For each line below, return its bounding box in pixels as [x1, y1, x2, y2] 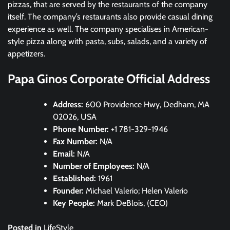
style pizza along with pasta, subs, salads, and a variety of [8, 36, 207, 46]
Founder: [53, 186, 86, 196]
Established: [53, 174, 98, 184]
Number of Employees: [53, 161, 137, 171]
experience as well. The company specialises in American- [8, 24, 208, 34]
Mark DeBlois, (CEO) [97, 198, 168, 208]
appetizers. [8, 48, 45, 59]
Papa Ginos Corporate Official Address [8, 71, 210, 87]
